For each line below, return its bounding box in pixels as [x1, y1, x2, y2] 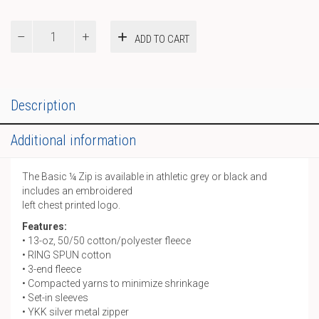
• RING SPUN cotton [22, 249, 111, 261]
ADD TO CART [135, 32, 189, 46]
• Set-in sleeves [22, 292, 88, 303]
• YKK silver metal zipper [22, 306, 129, 318]
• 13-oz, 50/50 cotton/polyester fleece [22, 235, 191, 246]
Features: [22, 221, 67, 232]
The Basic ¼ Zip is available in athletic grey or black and [22, 171, 267, 182]
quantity [10, 64, 46, 75]
